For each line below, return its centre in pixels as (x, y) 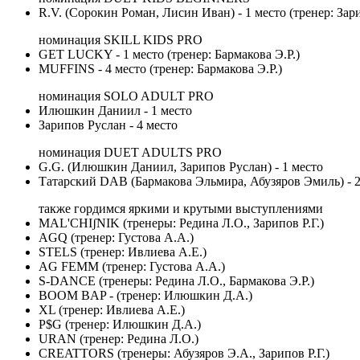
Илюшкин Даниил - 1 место (115, 111)
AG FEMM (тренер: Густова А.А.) (132, 267)
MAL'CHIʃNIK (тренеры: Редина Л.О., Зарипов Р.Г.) (181, 223)
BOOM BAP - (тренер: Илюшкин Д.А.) (145, 296)
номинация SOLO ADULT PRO (126, 96)
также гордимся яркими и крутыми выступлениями (181, 209)
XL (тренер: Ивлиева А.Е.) (112, 310)
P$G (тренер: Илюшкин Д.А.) (120, 325)
